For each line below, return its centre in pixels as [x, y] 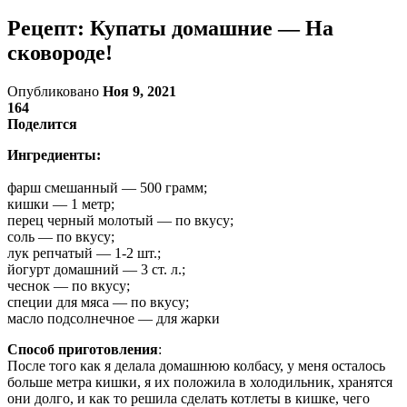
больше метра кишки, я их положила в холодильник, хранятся [200, 382]
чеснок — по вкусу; [69, 285]
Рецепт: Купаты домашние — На [170, 28]
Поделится [42, 124]
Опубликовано [55, 91]
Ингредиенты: [54, 154]
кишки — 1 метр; [61, 203]
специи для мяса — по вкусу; [98, 302]
